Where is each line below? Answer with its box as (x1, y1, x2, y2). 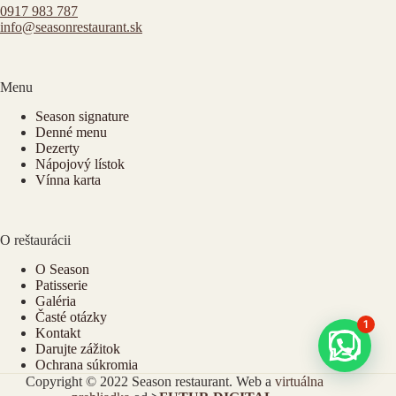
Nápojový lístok (35, 156, 125, 172)
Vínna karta (35, 172, 101, 188)
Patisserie (35, 278, 88, 293)
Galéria (35, 293, 76, 308)
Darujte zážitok (35, 341, 120, 356)
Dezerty (35, 141, 80, 156)
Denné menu (35, 125, 107, 141)
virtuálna (274, 374, 324, 389)
